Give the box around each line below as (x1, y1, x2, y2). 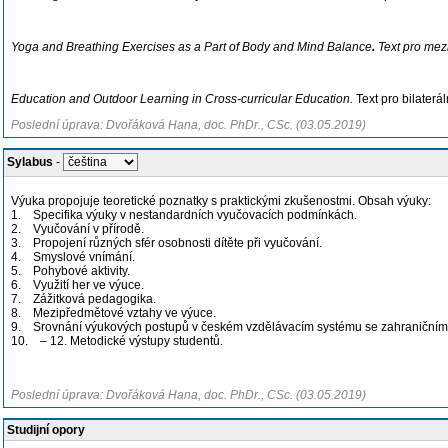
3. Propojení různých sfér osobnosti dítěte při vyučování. (11, 236, 322, 250)
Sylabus (7, 155, 53, 169)
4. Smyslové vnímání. (11, 250, 135, 264)
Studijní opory (7, 423, 85, 437)
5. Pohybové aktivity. (11, 264, 130, 278)
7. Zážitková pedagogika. (11, 292, 156, 306)
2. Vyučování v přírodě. (11, 222, 144, 236)
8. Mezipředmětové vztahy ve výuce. (11, 306, 216, 320)
